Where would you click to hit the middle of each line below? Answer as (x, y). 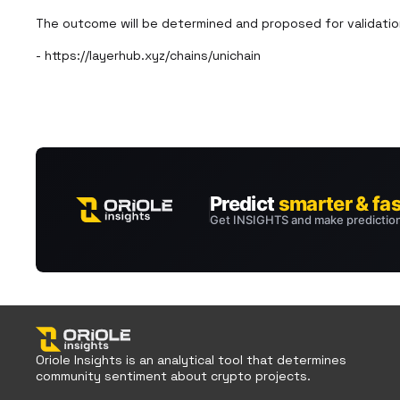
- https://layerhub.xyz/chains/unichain (148, 55)
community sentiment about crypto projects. (173, 376)
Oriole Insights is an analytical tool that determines (191, 360)
